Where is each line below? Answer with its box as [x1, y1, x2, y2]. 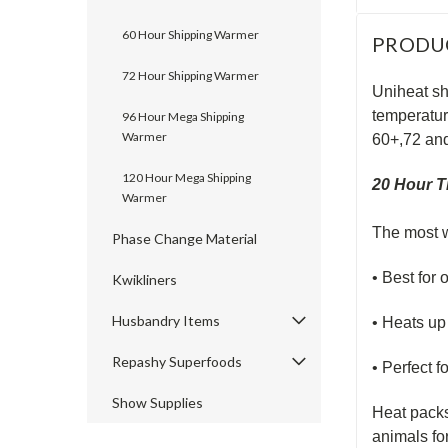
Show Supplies [112, 394, 203, 411]
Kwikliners [112, 271, 177, 288]
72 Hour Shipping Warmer [122, 68, 259, 83]
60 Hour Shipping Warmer [122, 27, 259, 42]
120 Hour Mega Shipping [122, 170, 251, 185]
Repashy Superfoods [112, 353, 242, 370]
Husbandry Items [112, 312, 220, 329]
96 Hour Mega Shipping [122, 109, 244, 124]
